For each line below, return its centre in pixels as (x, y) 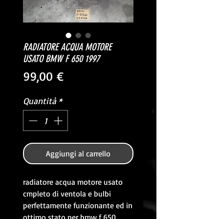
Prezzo (80, 76)
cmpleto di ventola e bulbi (67, 194)
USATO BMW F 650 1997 (61, 59)
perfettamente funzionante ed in (78, 205)
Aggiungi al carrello (78, 153)
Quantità (40, 101)
